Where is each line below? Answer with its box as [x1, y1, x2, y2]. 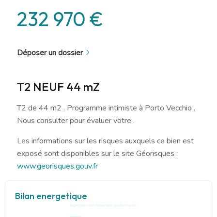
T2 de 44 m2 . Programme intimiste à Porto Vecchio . [17, 102, 195, 113]
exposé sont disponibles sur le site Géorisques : [17, 148, 178, 159]
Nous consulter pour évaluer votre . [17, 115, 135, 126]
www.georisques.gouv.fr [17, 160, 98, 171]
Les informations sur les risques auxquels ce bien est [17, 135, 194, 146]
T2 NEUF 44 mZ [17, 79, 100, 94]
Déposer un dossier [17, 47, 83, 58]
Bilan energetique [15, 190, 87, 201]
